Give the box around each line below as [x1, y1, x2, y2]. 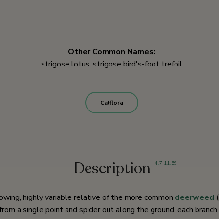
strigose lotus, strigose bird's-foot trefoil [41, 59, 183, 70]
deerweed [175, 192, 214, 203]
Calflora [100, 99, 124, 107]
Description [73, 158, 151, 179]
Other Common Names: [68, 46, 156, 58]
